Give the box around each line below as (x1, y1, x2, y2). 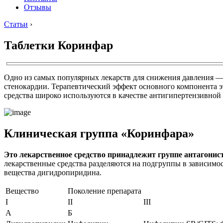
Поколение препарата (68, 186, 141, 195)
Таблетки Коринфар (4, 38, 113, 52)
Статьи (4, 20, 28, 28)
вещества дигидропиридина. (4, 168, 102, 177)
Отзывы (24, 3, 51, 11)
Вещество (5, 186, 39, 195)
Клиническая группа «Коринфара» (4, 126, 194, 140)
